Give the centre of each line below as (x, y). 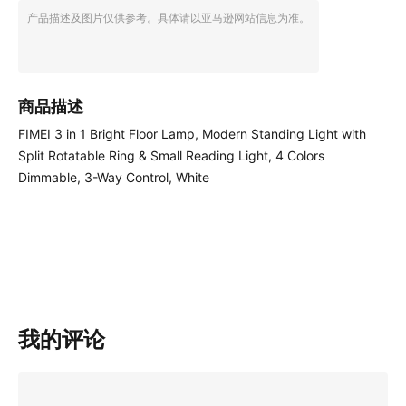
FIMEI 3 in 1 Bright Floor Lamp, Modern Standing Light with (192, 134)
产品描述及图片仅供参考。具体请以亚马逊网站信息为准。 (169, 17)
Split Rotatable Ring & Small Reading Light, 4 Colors (171, 155)
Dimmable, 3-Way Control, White (114, 177)
